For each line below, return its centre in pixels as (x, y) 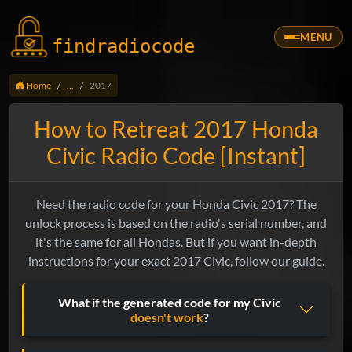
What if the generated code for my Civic (169, 302)
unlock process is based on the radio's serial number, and (176, 223)
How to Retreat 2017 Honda (176, 129)
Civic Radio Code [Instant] (176, 156)
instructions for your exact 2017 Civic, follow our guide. (176, 261)
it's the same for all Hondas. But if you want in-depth (176, 242)
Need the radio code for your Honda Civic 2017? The (176, 204)
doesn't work (167, 317)
